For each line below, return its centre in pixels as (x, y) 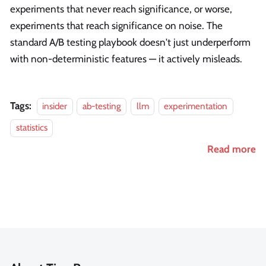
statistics (31, 128)
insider (55, 106)
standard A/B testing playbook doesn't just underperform (130, 42)
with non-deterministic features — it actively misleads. (126, 59)
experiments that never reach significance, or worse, (121, 9)
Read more (232, 149)
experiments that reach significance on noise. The (116, 26)
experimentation (196, 106)
